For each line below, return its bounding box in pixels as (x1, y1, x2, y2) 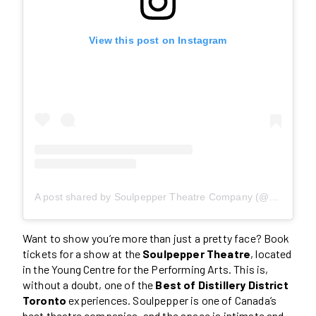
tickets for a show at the (23, 246, 143, 260)
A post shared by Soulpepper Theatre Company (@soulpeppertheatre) (269, 190, 279, 202)
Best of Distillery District (155, 277, 288, 291)
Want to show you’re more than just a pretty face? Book (23, 231, 290, 245)
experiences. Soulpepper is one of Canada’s (66, 293, 277, 307)
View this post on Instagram (89, 34, 227, 46)
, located (250, 246, 292, 260)
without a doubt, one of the (23, 277, 156, 291)
